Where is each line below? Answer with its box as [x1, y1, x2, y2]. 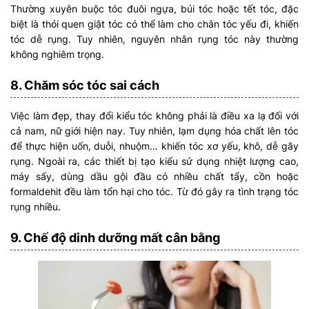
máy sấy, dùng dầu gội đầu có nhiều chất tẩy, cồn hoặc [10, 170, 299, 182]
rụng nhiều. [10, 200, 61, 212]
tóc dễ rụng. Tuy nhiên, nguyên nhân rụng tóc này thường [10, 32, 299, 45]
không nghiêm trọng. [10, 48, 104, 60]
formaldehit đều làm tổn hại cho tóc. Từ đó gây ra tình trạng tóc [10, 185, 299, 197]
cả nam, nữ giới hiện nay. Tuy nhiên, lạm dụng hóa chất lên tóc [10, 124, 299, 137]
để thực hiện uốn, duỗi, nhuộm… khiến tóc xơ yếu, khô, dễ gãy [10, 139, 299, 152]
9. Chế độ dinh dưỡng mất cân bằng [10, 230, 220, 245]
